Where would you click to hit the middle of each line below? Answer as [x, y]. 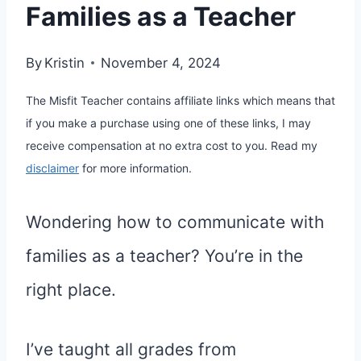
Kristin [65, 62]
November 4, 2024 [161, 62]
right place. [71, 290]
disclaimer [52, 168]
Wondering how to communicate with [175, 222]
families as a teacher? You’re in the [164, 256]
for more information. [135, 168]
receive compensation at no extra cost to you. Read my [172, 146]
